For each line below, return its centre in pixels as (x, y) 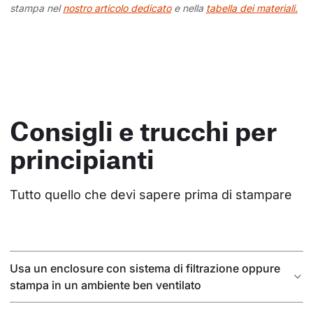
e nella (189, 8)
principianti (82, 159)
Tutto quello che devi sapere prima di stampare (151, 195)
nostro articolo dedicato (117, 8)
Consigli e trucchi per (143, 131)
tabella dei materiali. (252, 8)
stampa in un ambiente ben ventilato (105, 285)
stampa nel (36, 8)
